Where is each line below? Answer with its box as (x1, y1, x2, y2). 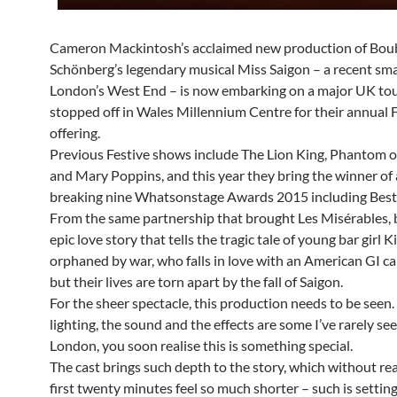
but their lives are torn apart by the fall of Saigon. (50, 273, 343, 291)
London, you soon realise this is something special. (50, 337, 353, 354)
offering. (50, 124, 100, 142)
